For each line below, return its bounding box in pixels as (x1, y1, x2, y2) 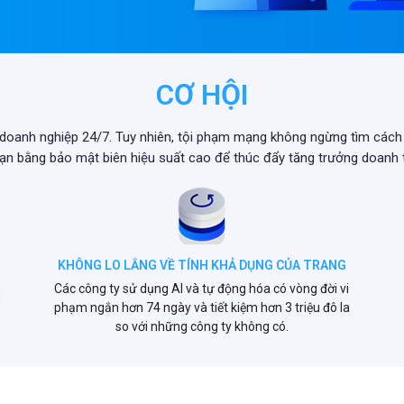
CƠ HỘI (155, 78, 249, 112)
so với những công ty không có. (115, 319, 289, 334)
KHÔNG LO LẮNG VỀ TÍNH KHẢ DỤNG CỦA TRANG (57, 258, 346, 272)
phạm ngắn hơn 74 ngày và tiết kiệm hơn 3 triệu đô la (53, 300, 350, 315)
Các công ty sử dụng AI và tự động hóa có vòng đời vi (54, 281, 350, 296)
